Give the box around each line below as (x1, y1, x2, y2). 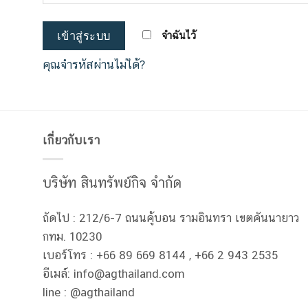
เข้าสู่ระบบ (56, 29, 111, 42)
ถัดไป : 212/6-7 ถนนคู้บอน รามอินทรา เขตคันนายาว (43, 210, 299, 225)
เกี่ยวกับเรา (43, 133, 100, 148)
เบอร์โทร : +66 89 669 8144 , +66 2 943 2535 (43, 247, 278, 262)
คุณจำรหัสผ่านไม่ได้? (43, 58, 145, 72)
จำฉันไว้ (162, 28, 197, 41)
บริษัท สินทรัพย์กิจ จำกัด (43, 174, 181, 191)
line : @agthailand (43, 285, 135, 299)
